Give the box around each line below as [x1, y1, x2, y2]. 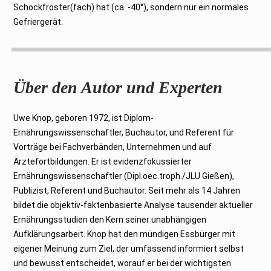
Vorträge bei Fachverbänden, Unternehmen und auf [13, 142, 212, 152]
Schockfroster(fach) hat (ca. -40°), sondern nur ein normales [13, 2, 249, 12]
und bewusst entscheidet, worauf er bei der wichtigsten [13, 258, 232, 268]
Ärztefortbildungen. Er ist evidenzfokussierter [13, 156, 192, 166]
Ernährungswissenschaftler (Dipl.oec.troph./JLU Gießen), [13, 171, 235, 181]
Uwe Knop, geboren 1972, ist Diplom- [13, 113, 154, 123]
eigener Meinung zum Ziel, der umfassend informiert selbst [13, 243, 244, 253]
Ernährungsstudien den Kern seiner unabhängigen [13, 214, 207, 224]
